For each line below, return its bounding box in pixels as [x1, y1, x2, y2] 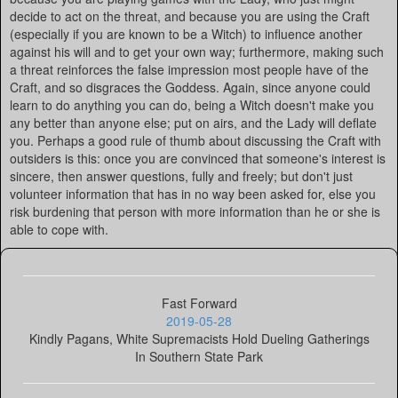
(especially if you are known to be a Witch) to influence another [10, 25, 362, 43]
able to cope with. [10, 220, 108, 238]
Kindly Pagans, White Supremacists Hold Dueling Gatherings [28, 330, 370, 347]
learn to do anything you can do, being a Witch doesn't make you [10, 96, 374, 114]
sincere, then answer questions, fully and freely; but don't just [10, 167, 353, 185]
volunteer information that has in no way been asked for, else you [10, 185, 376, 203]
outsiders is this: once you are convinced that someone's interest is [10, 149, 386, 167]
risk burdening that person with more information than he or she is [10, 203, 380, 220]
